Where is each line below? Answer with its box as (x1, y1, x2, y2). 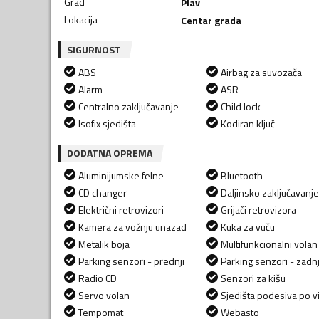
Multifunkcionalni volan (221, 236, 318, 251)
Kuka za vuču (221, 219, 275, 234)
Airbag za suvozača (221, 64, 302, 80)
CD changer (78, 184, 127, 200)
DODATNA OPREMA (67, 145, 152, 160)
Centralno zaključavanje (78, 98, 179, 114)
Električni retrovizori (78, 202, 164, 217)
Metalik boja (78, 236, 130, 251)
